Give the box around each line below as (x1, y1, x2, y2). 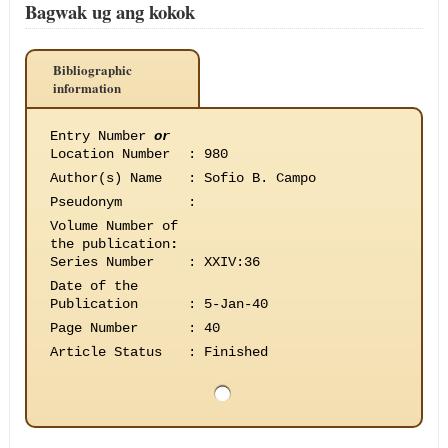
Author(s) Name (49, 170, 162, 186)
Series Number (49, 254, 154, 270)
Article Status (49, 344, 162, 360)
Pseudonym (49, 194, 122, 210)
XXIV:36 (203, 254, 260, 270)
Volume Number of (49, 218, 178, 234)
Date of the (49, 278, 138, 294)
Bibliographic (52, 60, 132, 79)
